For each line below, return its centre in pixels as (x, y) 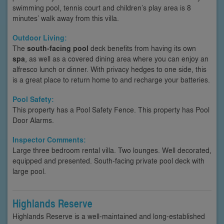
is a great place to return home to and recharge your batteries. (111, 79)
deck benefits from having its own (142, 48)
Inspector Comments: (49, 139)
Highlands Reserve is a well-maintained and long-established (109, 216)
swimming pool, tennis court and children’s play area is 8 (102, 7)
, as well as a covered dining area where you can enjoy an (117, 58)
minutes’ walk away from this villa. (66, 18)
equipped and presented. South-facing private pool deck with (108, 160)
